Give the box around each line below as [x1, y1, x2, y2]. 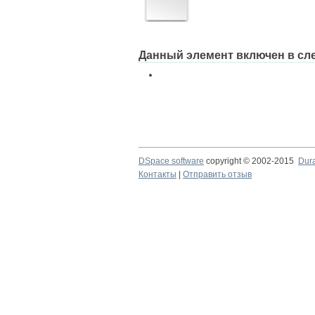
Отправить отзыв [183, 169, 252, 179]
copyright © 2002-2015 [204, 156, 298, 166]
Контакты [139, 169, 176, 179]
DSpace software [139, 156, 204, 166]
